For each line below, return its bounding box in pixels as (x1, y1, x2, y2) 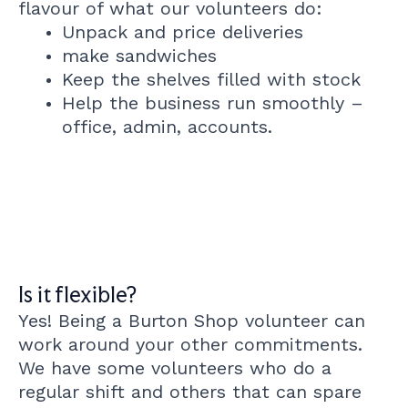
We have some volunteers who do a (18, 357, 331, 379)
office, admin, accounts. (62, 116, 272, 138)
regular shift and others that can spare (18, 381, 362, 403)
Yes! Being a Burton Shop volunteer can (18, 310, 365, 331)
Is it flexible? (18, 281, 137, 308)
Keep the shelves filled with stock (62, 68, 361, 90)
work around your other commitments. (18, 333, 362, 355)
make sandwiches (62, 45, 217, 66)
